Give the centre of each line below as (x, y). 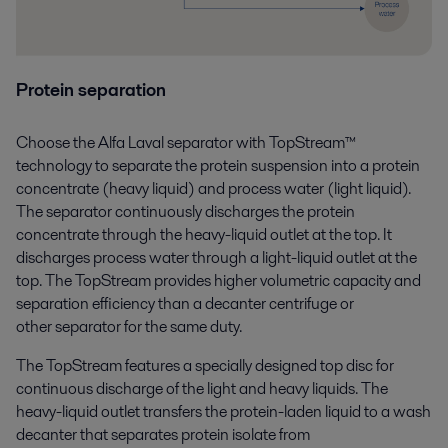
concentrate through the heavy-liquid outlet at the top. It (204, 235)
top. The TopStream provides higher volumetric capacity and (218, 281)
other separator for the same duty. (130, 327)
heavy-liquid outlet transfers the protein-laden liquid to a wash (223, 412)
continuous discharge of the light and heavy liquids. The (202, 389)
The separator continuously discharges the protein (185, 212)
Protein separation (91, 90)
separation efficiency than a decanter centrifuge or (185, 304)
